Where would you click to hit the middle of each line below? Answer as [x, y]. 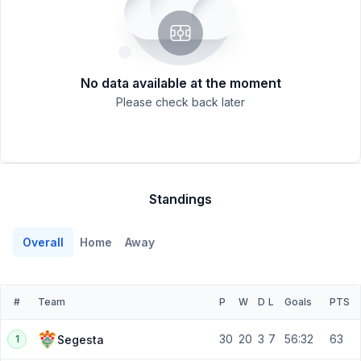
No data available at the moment [180, 83]
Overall [43, 242]
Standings [180, 199]
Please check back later [180, 102]
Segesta [81, 339]
